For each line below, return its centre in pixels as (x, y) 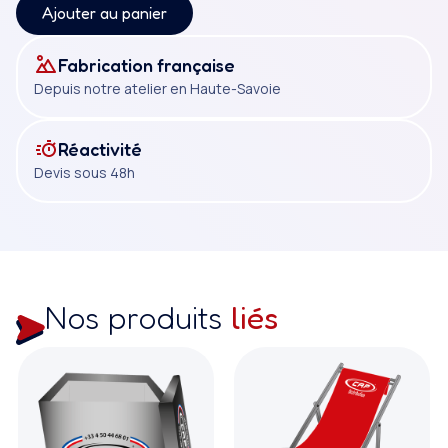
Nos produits (138, 317)
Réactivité (100, 149)
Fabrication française (146, 64)
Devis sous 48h (84, 172)
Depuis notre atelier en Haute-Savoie (157, 88)
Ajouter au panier (104, 13)
